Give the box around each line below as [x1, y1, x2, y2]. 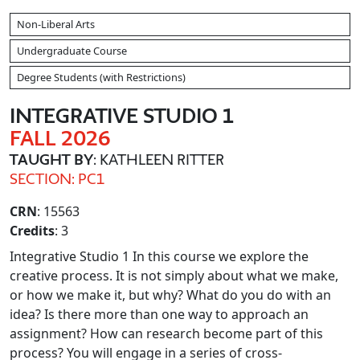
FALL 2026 [10, 127, 110, 149]
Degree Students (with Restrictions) [17, 70, 186, 84]
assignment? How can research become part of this [10, 325, 323, 342]
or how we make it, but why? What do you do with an [10, 286, 331, 304]
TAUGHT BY [10, 151, 93, 167]
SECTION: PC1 [10, 170, 104, 186]
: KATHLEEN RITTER [93, 151, 224, 167]
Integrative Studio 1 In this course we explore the [10, 247, 309, 265]
